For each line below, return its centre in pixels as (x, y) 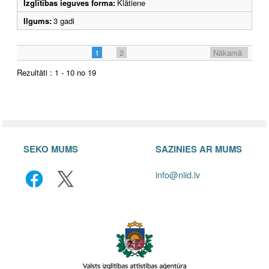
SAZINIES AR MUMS (199, 149)
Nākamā (228, 52)
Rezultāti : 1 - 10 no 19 (56, 72)
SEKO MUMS (51, 149)
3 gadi (66, 20)
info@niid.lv (178, 174)
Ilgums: (38, 20)
